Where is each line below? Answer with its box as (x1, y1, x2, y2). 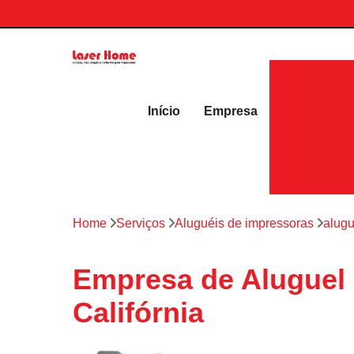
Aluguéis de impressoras (175, 216, 314, 230)
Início (147, 104, 180, 118)
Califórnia (73, 296, 204, 329)
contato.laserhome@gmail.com (85, 6, 262, 20)
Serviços (116, 216, 165, 230)
